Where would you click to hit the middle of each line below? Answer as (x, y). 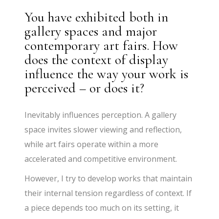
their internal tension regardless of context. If (108, 193)
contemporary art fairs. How (101, 46)
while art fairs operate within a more (92, 144)
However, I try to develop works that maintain (109, 179)
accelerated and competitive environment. (101, 159)
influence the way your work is (107, 74)
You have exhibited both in (97, 17)
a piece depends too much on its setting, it (102, 208)
